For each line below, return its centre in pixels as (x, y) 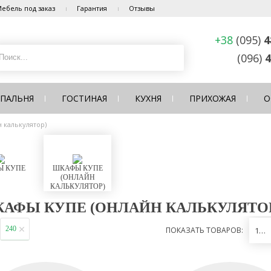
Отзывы (142, 8)
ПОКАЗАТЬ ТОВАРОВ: (204, 230)
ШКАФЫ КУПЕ (77, 168)
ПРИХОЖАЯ (213, 98)
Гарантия (92, 8)
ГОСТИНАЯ (84, 98)
